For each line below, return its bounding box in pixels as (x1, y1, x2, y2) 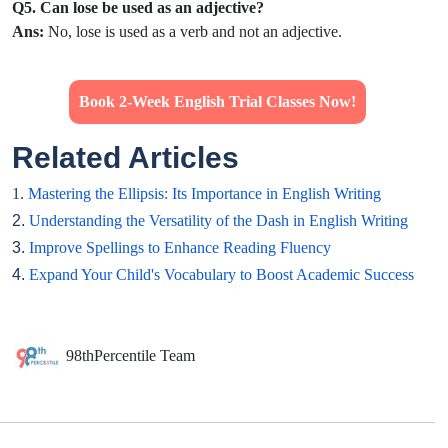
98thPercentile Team (66, 346, 195, 364)
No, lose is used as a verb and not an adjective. (48, 23, 342, 41)
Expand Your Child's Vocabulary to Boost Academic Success (29, 266, 414, 284)
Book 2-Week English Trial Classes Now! (78, 93, 356, 111)
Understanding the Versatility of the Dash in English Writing (29, 212, 408, 230)
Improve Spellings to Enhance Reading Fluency (29, 239, 331, 257)
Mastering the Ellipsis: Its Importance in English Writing (28, 185, 381, 203)
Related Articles (12, 141, 247, 175)
